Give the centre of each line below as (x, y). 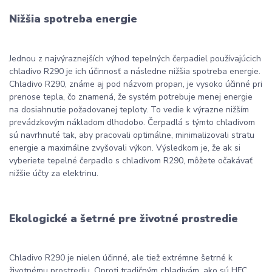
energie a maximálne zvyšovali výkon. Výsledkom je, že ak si (125, 148)
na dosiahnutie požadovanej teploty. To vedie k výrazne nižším (129, 110)
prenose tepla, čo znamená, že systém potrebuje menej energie (131, 97)
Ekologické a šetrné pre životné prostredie (124, 218)
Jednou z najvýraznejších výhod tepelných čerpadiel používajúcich (135, 59)
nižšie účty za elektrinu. (54, 174)
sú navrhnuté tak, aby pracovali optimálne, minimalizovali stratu (132, 135)
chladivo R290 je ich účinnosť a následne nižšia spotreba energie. (135, 72)
